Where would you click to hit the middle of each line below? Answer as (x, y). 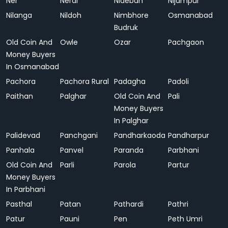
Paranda (129, 150)
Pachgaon (186, 42)
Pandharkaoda (140, 135)
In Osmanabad (33, 67)
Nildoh (71, 15)
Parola (125, 165)
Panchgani (79, 135)
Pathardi (129, 204)
